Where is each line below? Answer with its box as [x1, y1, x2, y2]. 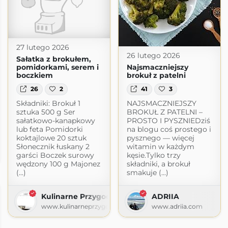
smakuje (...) [126, 167, 168, 177]
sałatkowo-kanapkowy [16, 116, 95, 125]
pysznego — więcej [126, 133, 194, 142]
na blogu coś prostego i [126, 124, 211, 134]
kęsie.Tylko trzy [126, 150, 181, 160]
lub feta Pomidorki [16, 124, 83, 134]
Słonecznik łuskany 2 [16, 141, 90, 151]
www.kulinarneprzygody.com [41, 202, 133, 210]
